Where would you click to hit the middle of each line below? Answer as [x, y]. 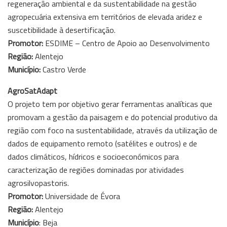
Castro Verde [63, 69]
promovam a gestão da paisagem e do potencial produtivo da [112, 117]
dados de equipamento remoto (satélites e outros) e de [102, 143]
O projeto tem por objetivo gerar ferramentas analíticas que [110, 104]
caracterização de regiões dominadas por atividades [96, 169]
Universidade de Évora [83, 196]
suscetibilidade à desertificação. [62, 30]
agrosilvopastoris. [38, 183]
